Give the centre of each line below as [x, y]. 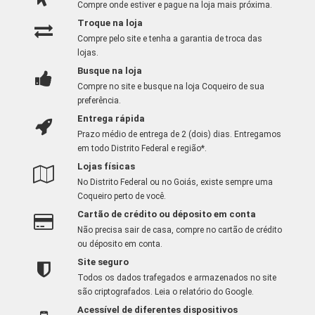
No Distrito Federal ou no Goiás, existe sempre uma [175, 182]
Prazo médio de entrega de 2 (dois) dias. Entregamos [179, 134]
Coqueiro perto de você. [121, 196]
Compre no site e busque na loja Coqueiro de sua [171, 86]
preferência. [99, 100]
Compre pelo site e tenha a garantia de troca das [169, 38]
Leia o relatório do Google [203, 291]
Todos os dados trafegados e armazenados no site [176, 277]
